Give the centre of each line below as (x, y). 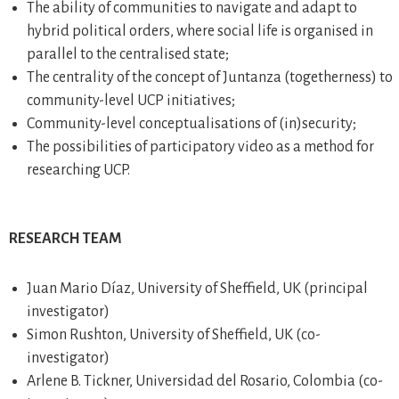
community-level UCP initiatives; (131, 101)
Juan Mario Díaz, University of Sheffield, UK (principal (197, 289)
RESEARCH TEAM (65, 239)
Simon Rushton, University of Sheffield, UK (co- (174, 335)
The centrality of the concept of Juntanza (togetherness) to (210, 77)
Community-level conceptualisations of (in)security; (191, 124)
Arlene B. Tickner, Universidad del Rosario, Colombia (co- (205, 381)
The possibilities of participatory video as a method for (200, 147)
